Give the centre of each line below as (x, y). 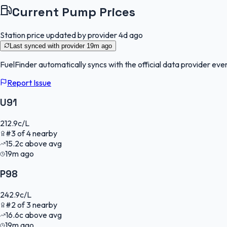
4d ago (131, 35)
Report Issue (29, 82)
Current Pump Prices (74, 12)
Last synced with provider (48, 46)
